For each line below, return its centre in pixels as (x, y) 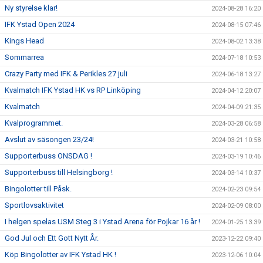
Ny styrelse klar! (31, 8)
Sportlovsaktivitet (34, 205)
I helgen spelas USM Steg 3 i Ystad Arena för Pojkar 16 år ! (102, 221)
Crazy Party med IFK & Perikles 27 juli (66, 73)
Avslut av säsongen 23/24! (49, 139)
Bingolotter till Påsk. (38, 188)
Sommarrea (24, 57)
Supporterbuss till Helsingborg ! (59, 172)
